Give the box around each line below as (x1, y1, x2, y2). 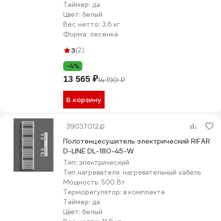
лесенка (90, 30, 118, 38)
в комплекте (123, 188, 165, 196)
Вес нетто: (63, 20, 102, 29)
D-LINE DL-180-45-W (63, 147, 134, 155)
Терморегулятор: (63, 188, 123, 196)
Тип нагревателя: (63, 168, 123, 177)
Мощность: (63, 178, 101, 186)
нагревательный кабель (123, 168, 201, 177)
